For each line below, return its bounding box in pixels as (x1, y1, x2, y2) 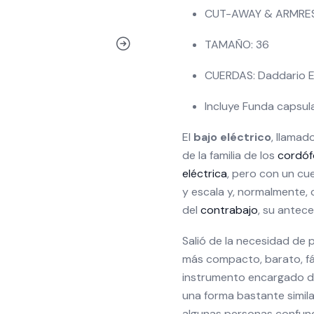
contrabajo (200, 203, 258, 217)
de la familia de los (182, 148, 278, 163)
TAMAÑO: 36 (205, 37, 269, 52)
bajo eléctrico (193, 130, 271, 144)
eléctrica (182, 166, 227, 181)
